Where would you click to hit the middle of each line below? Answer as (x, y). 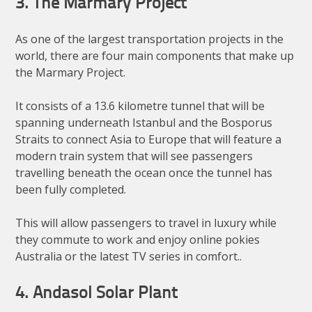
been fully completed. (71, 190)
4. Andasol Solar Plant (97, 294)
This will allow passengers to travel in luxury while (146, 223)
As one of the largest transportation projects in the (150, 39)
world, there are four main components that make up (155, 56)
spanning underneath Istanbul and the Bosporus (144, 123)
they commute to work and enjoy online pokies (138, 240)
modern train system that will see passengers (134, 156)
